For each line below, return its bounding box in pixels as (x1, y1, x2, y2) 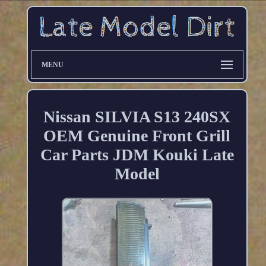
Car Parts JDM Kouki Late (40, 145, 234, 164)
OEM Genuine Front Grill (43, 126, 231, 145)
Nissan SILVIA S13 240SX (43, 107, 231, 126)
